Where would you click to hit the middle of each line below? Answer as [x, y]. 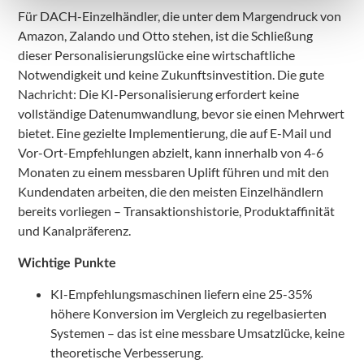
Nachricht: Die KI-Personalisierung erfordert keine [158, 94]
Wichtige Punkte [67, 263]
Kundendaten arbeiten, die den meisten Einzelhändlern [171, 192]
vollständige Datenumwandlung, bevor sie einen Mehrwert [181, 114]
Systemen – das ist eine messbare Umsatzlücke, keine [197, 332]
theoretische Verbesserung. [127, 352]
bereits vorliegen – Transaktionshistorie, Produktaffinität [176, 211]
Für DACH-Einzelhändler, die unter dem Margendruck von [180, 16]
